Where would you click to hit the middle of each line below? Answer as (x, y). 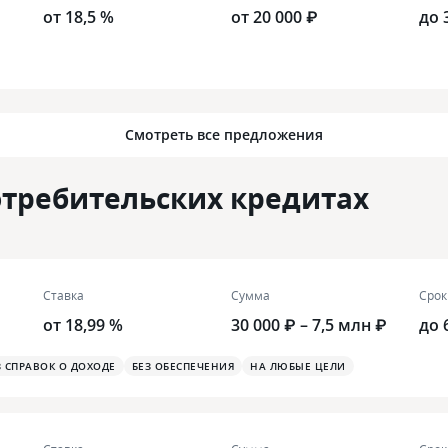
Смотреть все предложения (224, 135)
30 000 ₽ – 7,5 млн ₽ (309, 325)
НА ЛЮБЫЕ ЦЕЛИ (298, 366)
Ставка (63, 295)
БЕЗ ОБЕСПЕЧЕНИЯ (182, 366)
